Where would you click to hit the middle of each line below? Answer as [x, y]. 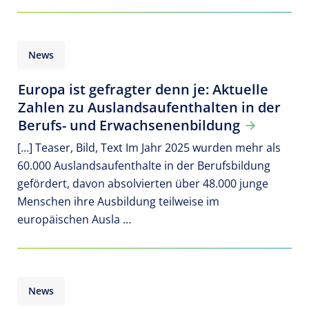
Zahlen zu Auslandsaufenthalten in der [149, 107]
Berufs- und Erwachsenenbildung [131, 125]
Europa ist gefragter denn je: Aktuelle [143, 89]
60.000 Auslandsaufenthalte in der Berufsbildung [144, 166]
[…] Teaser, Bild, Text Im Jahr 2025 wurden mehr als [149, 148]
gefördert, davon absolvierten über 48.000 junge [143, 183]
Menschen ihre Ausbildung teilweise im [118, 201]
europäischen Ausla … [74, 219]
